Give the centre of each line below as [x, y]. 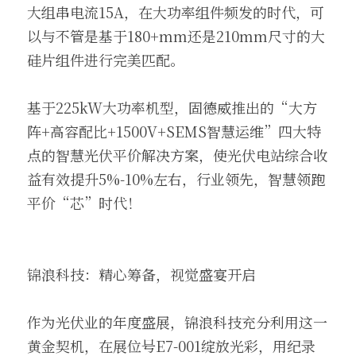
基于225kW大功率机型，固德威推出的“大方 [172, 107]
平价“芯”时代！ [84, 203]
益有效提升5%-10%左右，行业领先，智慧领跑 [176, 179]
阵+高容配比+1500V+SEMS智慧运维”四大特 [174, 131]
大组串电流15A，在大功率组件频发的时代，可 [176, 12]
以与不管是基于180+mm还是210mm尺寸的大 [176, 36]
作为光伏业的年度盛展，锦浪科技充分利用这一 [177, 322]
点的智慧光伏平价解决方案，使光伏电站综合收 [177, 155]
